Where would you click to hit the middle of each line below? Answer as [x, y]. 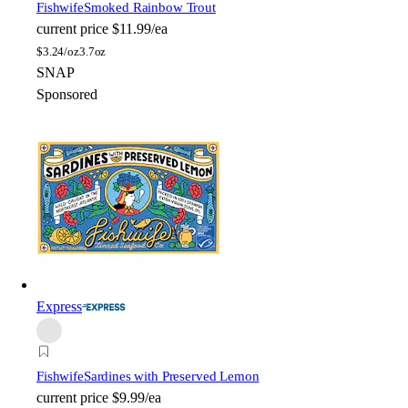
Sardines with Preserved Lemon [171, 376]
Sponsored [67, 94]
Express [59, 306]
